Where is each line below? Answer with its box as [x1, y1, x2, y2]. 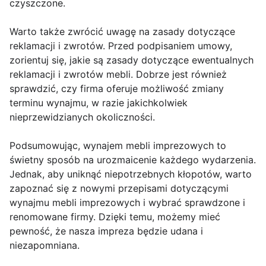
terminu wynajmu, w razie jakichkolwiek [9, 97, 188, 109]
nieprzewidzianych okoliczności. [9, 111, 155, 123]
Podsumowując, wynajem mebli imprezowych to [9, 140, 226, 152]
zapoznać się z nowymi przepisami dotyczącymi [9, 182, 229, 195]
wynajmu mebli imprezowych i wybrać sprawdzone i [9, 197, 245, 209]
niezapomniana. [9, 239, 80, 252]
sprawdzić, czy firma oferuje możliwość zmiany [9, 83, 224, 95]
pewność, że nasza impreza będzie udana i [9, 225, 203, 237]
